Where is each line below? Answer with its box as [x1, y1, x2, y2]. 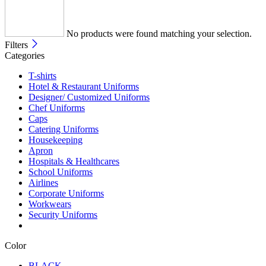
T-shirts [28, 71, 56, 81]
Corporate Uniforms [28, 188, 104, 198]
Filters [5, 40, 30, 50]
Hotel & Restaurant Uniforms [28, 81, 139, 91]
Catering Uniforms [28, 124, 99, 134]
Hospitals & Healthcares [28, 156, 119, 166]
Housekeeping [28, 135, 83, 145]
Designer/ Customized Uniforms [28, 92, 150, 102]
